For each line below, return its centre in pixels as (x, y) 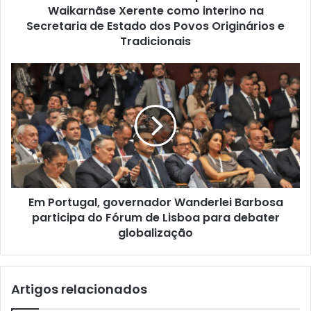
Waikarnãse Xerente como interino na (155, 10)
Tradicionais (155, 41)
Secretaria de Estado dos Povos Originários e (155, 26)
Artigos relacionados (79, 289)
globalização (155, 233)
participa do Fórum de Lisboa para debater (155, 217)
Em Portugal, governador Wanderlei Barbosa (155, 202)
